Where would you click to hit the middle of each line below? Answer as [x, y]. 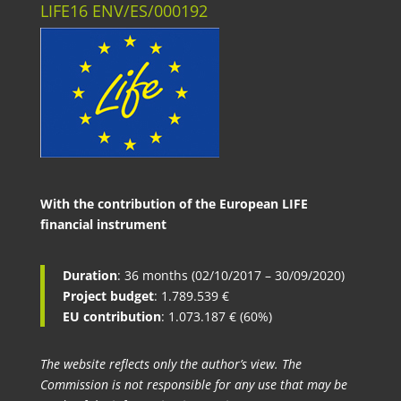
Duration [90, 275]
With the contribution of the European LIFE [174, 203]
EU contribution [111, 316]
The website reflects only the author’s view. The [171, 363]
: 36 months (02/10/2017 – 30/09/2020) [230, 275]
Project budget [108, 295]
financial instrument [103, 224]
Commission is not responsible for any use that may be [193, 384]
